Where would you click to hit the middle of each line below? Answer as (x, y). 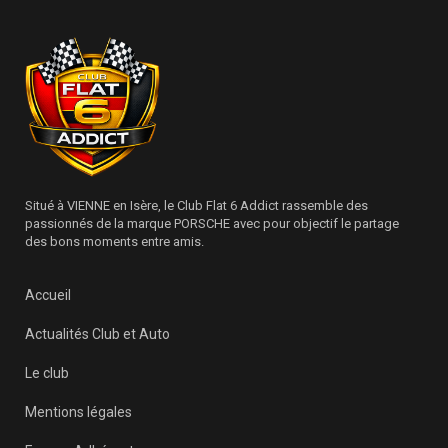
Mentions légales (78, 412)
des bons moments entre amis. (114, 242)
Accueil (48, 295)
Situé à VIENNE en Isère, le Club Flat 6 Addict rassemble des (196, 206)
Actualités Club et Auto (97, 334)
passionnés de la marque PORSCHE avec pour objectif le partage (212, 224)
